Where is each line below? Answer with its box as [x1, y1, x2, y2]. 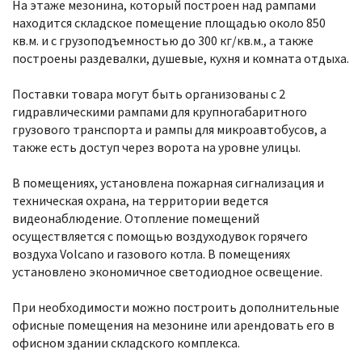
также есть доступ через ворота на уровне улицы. [12, 139, 301, 155]
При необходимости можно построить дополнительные [12, 299, 339, 315]
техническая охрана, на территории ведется [12, 192, 268, 208]
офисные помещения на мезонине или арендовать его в [12, 317, 335, 333]
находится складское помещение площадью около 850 [12, 15, 326, 31]
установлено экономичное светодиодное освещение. [12, 263, 322, 280]
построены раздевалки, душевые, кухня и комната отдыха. [12, 50, 349, 66]
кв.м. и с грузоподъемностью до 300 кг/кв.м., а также [12, 32, 314, 48]
